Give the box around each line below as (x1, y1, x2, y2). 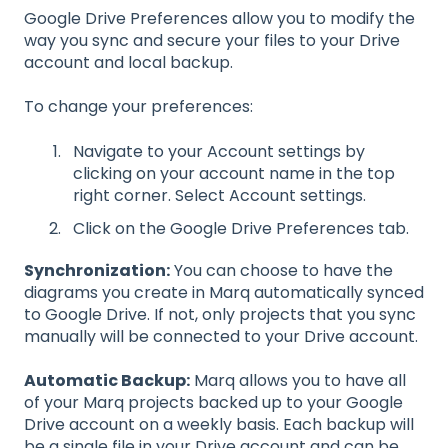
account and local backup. (24, 50, 233, 74)
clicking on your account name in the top (73, 161, 395, 185)
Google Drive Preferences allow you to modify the (24, 6, 415, 30)
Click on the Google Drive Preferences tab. (73, 216, 409, 240)
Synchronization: (24, 258, 170, 282)
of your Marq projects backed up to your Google (24, 391, 403, 415)
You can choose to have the (170, 258, 393, 282)
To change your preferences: (24, 95, 253, 119)
